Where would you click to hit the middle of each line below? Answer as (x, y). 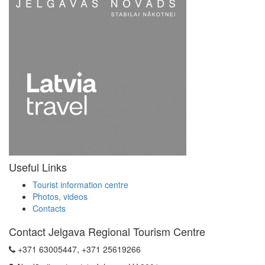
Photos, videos (60, 196)
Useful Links (38, 167)
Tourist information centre (80, 184)
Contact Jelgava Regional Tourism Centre (107, 231)
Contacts (49, 208)
